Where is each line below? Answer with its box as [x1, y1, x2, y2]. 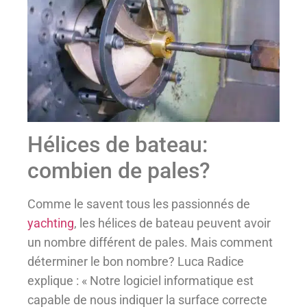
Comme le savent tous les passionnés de [27, 197, 250, 212]
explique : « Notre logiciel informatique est [27, 273, 254, 288]
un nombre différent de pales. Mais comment [27, 235, 273, 250]
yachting [27, 216, 74, 231]
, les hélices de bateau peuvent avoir [74, 216, 271, 231]
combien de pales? [27, 158, 210, 184]
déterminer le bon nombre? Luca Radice [27, 254, 244, 269]
